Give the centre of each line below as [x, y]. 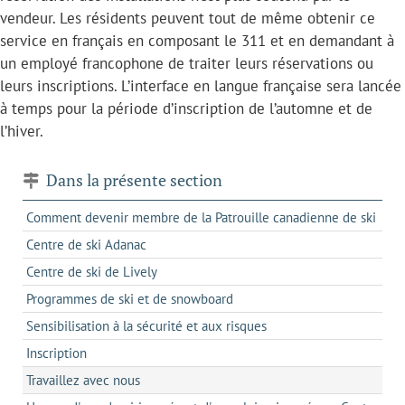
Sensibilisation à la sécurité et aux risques [146, 325]
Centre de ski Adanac [86, 244]
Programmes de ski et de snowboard [130, 298]
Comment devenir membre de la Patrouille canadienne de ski [201, 217]
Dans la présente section [132, 179]
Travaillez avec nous [83, 380]
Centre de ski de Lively [92, 271]
